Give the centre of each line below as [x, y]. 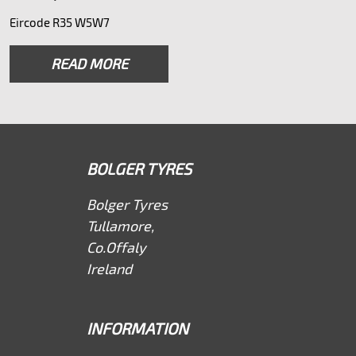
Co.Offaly [116, 247]
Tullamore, [120, 226]
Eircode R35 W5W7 [60, 22]
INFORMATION [137, 328]
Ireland [109, 269]
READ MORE [89, 64]
